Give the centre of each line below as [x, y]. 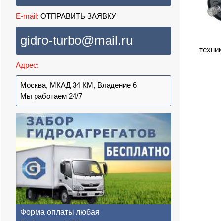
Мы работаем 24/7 [51, 96]
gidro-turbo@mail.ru [76, 40]
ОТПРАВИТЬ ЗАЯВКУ [77, 16]
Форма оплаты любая [60, 212]
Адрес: [27, 65]
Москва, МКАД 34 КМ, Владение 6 [78, 85]
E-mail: [27, 16]
